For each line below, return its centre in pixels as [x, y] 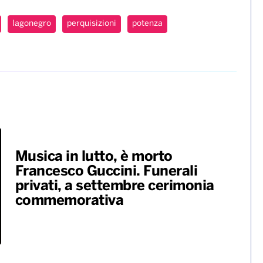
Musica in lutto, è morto [94, 157]
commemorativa [69, 201]
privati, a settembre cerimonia [114, 186]
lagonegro [32, 23]
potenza [147, 23]
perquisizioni [92, 23]
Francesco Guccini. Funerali [106, 171]
